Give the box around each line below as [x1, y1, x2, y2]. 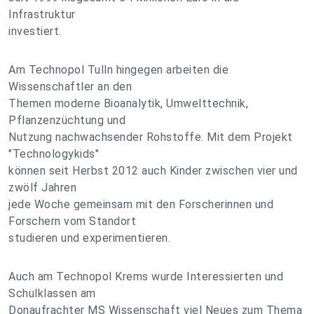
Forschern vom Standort [8, 214, 136, 228]
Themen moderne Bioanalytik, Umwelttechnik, [8, 97, 248, 110]
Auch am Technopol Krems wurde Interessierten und [8, 270, 283, 283]
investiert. [8, 25, 62, 38]
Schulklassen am [8, 287, 96, 300]
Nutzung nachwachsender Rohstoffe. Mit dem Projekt [8, 130, 293, 144]
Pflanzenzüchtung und [8, 114, 125, 127]
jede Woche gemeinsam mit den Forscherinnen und [8, 198, 273, 211]
